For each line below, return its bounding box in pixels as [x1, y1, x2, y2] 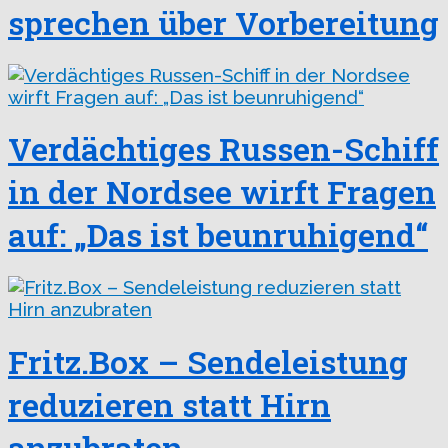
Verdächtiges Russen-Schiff [8, 127, 439, 171]
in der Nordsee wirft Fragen [8, 170, 436, 214]
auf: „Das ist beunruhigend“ [8, 213, 428, 257]
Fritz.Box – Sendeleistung [8, 340, 408, 384]
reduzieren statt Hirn [8, 383, 331, 427]
